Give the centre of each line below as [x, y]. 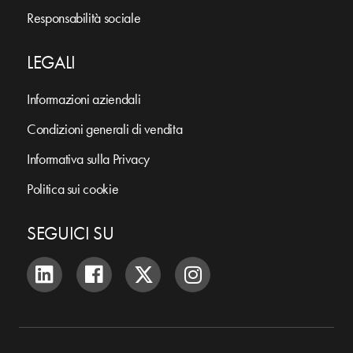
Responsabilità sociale [84, 18]
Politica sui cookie [73, 189]
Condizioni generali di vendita [105, 129]
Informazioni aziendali [84, 99]
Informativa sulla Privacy [89, 159]
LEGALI [51, 63]
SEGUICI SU [71, 234]
